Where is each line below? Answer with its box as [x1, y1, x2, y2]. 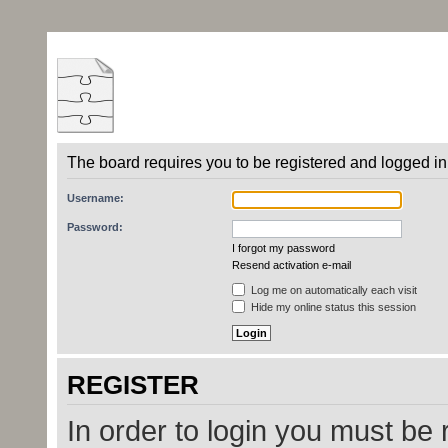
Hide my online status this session [247, 301, 416, 313]
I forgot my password [231, 242, 335, 254]
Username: [66, 192, 124, 204]
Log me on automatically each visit [247, 284, 417, 296]
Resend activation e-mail [231, 259, 351, 271]
